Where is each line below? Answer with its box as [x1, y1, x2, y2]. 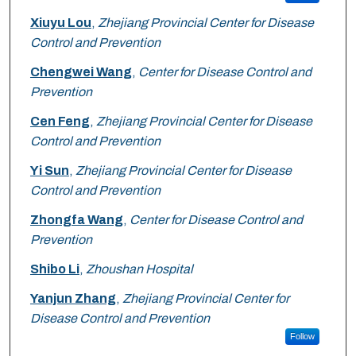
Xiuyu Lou [29, 16, 91, 30]
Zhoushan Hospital [85, 262, 193, 277]
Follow [289, 331, 315, 342]
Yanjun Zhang [29, 292, 116, 306]
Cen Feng [29, 114, 90, 129]
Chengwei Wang [29, 65, 132, 79]
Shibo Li [29, 262, 79, 277]
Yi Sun [29, 164, 69, 178]
